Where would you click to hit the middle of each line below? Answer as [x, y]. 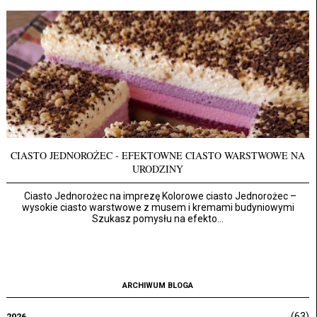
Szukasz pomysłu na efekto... [158, 218]
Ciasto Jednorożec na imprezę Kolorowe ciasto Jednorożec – [158, 196]
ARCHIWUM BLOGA [158, 285]
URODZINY [158, 168]
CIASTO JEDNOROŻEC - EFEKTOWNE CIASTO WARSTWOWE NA [158, 155]
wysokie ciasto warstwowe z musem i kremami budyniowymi [158, 207]
